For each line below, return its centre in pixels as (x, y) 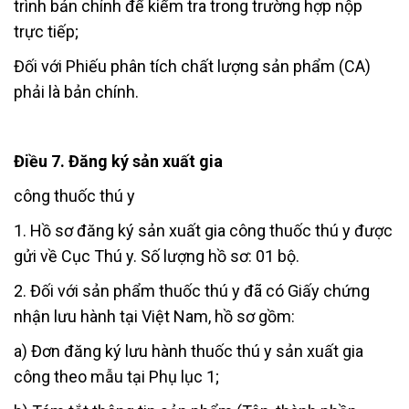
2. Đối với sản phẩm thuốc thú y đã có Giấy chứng (192, 290)
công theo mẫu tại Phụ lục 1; (116, 376)
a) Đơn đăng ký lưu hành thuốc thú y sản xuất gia (189, 351)
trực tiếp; (46, 31)
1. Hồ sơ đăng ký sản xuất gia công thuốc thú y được (203, 230)
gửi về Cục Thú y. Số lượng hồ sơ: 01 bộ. (157, 256)
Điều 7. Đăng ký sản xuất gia (118, 161)
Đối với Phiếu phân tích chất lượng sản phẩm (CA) (192, 66)
